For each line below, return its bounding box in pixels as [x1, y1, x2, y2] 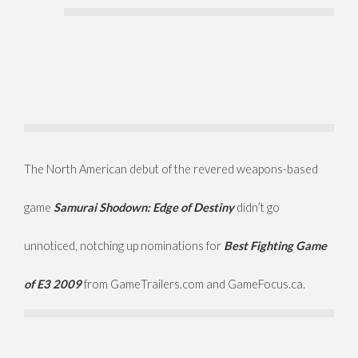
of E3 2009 [24, 277, 82, 292]
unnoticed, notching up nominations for [24, 239, 224, 253]
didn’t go [237, 201, 280, 215]
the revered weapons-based [174, 162, 318, 177]
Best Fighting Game [224, 239, 327, 253]
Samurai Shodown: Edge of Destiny [54, 201, 237, 215]
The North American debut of [24, 162, 172, 177]
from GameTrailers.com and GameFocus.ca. [82, 277, 305, 292]
